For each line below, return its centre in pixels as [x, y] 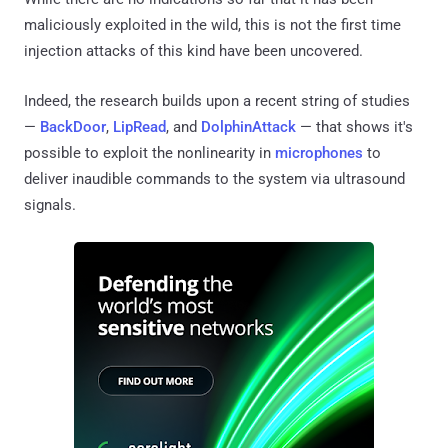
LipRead [139, 126]
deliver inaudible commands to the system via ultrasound [214, 178]
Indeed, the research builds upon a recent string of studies [217, 100]
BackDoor [73, 126]
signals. [50, 204]
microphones [319, 152]
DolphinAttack [248, 126]
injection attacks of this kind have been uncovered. [193, 50]
